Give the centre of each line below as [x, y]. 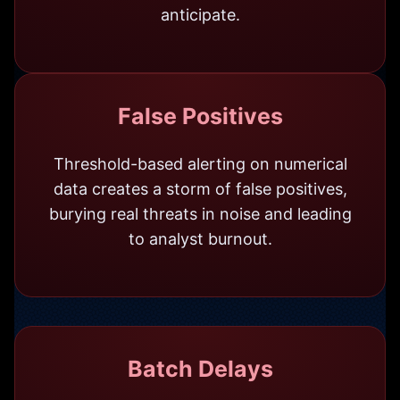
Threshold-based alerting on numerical [200, 163]
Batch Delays [200, 368]
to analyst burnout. [200, 238]
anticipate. [200, 14]
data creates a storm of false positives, [200, 188]
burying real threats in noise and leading [200, 213]
